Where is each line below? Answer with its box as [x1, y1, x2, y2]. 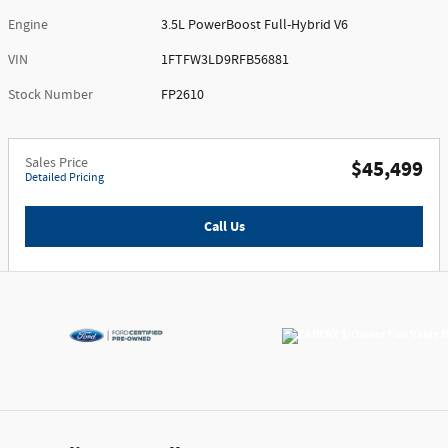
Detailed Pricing [25, 168, 104, 186]
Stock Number [8, 85, 93, 104]
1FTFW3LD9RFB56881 [161, 50, 290, 69]
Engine [8, 15, 48, 34]
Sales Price [25, 153, 88, 172]
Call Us [203, 216, 245, 236]
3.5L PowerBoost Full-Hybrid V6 [161, 15, 349, 34]
